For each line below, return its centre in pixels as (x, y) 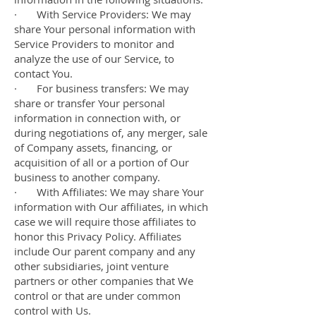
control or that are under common (97, 296)
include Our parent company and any (105, 251)
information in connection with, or (97, 118)
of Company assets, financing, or (93, 147)
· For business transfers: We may (102, 88)
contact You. (43, 73)
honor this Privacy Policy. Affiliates (98, 236)
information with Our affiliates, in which (111, 207)
